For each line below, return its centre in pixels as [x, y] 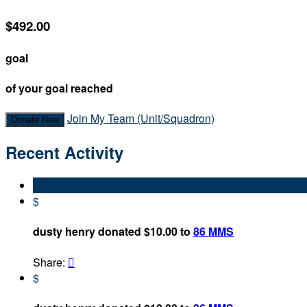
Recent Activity [64, 152]
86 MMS [213, 232]
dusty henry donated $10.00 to [113, 232]
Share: [50, 262]
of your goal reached [59, 88]
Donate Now [35, 120]
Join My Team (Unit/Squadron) [141, 119]
